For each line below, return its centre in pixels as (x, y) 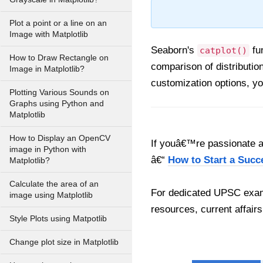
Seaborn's (174, 50)
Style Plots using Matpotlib (58, 219)
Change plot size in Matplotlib (64, 242)
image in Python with (48, 149)
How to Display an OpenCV (60, 138)
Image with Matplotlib (49, 34)
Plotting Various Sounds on (59, 92)
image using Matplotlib (51, 195)
